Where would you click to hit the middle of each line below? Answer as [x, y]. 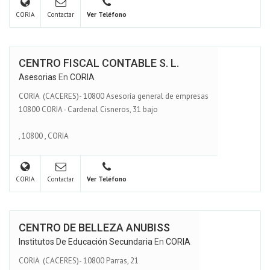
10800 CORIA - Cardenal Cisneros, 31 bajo [88, 109]
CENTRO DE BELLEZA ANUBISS [94, 228]
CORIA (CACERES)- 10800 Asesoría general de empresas [114, 96]
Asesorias [38, 77]
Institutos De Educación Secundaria [86, 242]
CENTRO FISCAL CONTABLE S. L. [99, 63]
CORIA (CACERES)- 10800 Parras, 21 [79, 260]
